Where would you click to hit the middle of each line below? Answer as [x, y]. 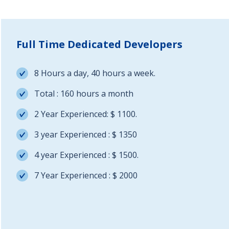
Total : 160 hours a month [84, 94]
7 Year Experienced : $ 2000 [86, 176]
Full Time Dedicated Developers [99, 44]
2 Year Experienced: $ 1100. [86, 114]
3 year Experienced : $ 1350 [86, 135]
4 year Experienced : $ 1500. [86, 155]
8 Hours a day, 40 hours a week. [95, 73]
